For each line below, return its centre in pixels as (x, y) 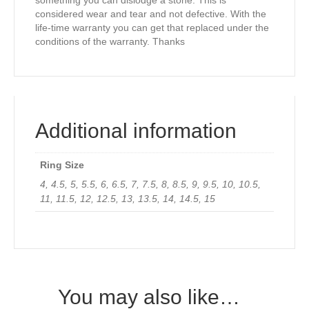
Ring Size (62, 165)
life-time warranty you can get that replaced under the (152, 28)
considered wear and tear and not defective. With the (151, 14)
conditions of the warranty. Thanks (110, 42)
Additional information (136, 131)
